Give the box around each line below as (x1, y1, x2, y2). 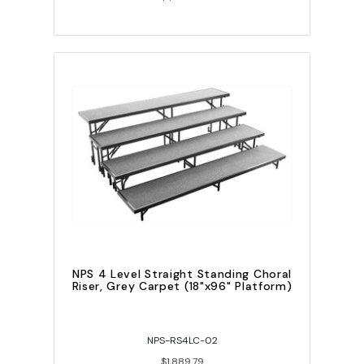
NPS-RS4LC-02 (146, 334, 218, 348)
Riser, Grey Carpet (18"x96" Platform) (71, 279, 292, 294)
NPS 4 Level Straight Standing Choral (71, 266, 292, 282)
